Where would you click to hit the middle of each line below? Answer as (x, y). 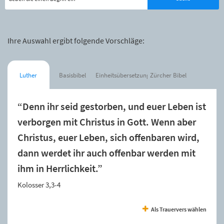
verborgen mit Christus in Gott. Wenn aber (107, 122)
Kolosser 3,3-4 (39, 184)
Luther (28, 75)
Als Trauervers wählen (179, 209)
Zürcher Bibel (168, 75)
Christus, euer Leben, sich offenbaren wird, (108, 137)
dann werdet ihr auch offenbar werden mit (106, 153)
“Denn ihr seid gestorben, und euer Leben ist (112, 106)
